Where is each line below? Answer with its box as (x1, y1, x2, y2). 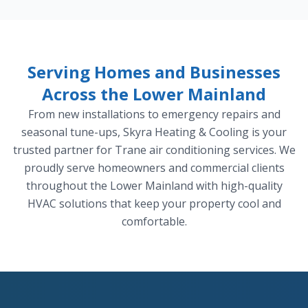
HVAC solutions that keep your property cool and (27, 196, 281, 212)
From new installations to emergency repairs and (27, 107, 280, 122)
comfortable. (121, 214, 187, 230)
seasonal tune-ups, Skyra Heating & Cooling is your (21, 124, 287, 140)
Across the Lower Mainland (42, 82, 266, 106)
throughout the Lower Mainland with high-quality (25, 178, 283, 194)
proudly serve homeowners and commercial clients (23, 160, 285, 176)
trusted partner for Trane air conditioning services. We (12, 142, 296, 158)
